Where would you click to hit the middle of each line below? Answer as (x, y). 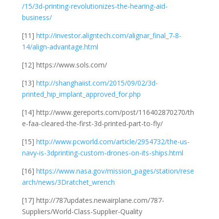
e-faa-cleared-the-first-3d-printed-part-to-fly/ (92, 123)
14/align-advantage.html (60, 46)
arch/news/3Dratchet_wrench (68, 182)
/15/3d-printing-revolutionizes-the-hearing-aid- (95, 6)
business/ (37, 17)
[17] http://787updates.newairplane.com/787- (93, 200)
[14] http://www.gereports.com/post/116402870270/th (108, 112)
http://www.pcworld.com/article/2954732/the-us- (113, 141)
